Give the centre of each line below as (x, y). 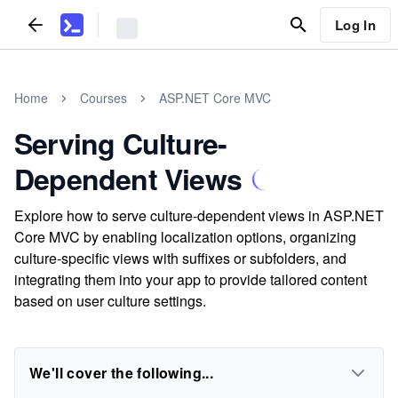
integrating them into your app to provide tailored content (191, 279)
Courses (103, 98)
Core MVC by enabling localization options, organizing (185, 237)
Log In (355, 24)
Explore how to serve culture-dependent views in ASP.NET (199, 215)
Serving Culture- (121, 143)
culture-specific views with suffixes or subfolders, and (180, 258)
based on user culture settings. (110, 301)
